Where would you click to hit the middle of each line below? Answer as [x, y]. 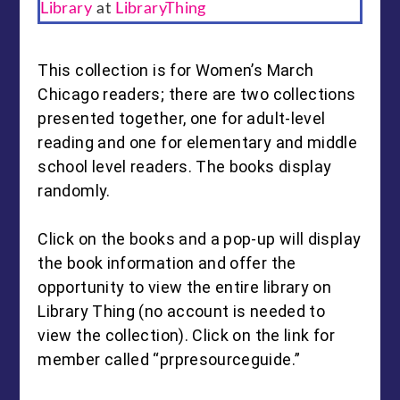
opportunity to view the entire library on [185, 287]
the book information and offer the [167, 263]
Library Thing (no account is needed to [182, 312]
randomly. [74, 191]
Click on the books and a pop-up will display [200, 239]
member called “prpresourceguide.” [169, 360]
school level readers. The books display [185, 167]
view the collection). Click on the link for [186, 336]
